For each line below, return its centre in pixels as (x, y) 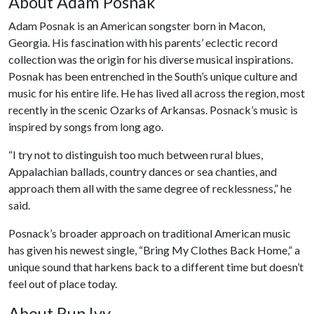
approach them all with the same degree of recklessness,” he (150, 188)
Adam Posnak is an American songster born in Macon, (137, 26)
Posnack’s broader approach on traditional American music (150, 233)
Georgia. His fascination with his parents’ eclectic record (143, 42)
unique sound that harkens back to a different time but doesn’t (156, 267)
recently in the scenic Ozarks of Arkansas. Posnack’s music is (153, 110)
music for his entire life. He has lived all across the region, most (157, 93)
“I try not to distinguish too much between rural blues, (136, 155)
